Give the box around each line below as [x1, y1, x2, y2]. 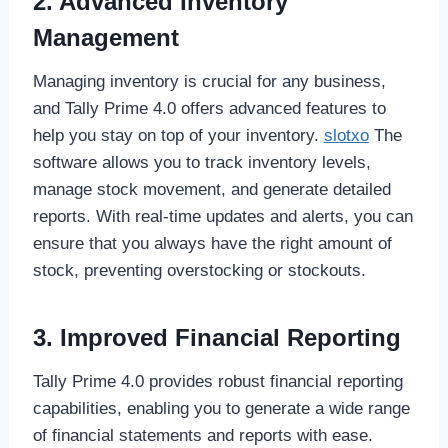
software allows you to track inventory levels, [32, 152, 371, 172]
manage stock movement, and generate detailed [32, 179, 391, 199]
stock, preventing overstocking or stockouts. [32, 260, 366, 280]
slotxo [323, 125, 369, 145]
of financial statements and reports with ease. [32, 425, 373, 445]
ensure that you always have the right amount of [32, 233, 392, 253]
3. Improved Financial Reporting [32, 323, 401, 351]
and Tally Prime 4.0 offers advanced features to [32, 98, 386, 118]
